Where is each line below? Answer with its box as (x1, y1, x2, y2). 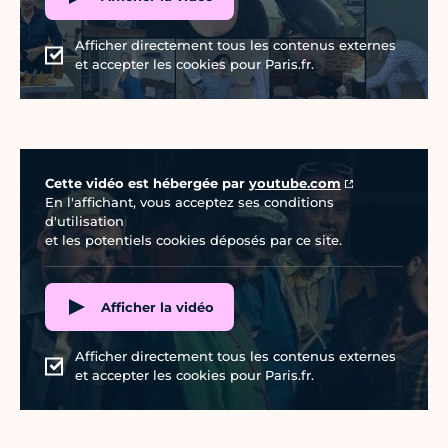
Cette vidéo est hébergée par (45, 175, 249, 192)
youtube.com (249, 175, 341, 192)
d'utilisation (45, 213, 124, 230)
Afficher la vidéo (101, 298, 214, 315)
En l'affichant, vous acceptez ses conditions (45, 194, 334, 211)
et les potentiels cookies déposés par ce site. (45, 232, 342, 249)
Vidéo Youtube (19, 151, 111, 167)
